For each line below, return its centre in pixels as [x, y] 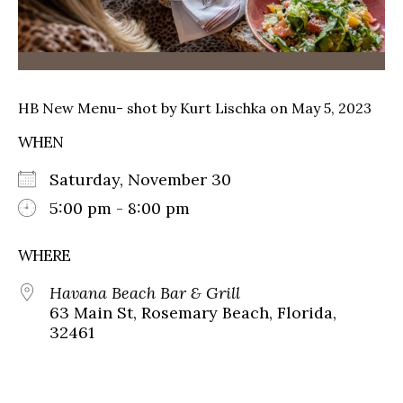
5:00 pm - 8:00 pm [120, 208]
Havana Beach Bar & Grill [145, 292]
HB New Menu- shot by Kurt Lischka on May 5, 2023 [195, 107]
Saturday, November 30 [149, 179]
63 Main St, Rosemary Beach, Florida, [193, 312]
